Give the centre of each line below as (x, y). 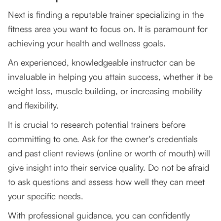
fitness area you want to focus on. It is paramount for (108, 29)
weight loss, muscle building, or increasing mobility (105, 91)
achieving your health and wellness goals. (87, 43)
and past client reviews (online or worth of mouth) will (109, 153)
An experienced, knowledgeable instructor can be (101, 62)
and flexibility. (33, 105)
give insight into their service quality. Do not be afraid (109, 167)
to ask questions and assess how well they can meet (106, 182)
